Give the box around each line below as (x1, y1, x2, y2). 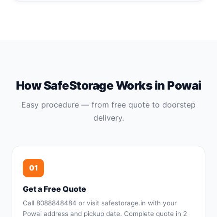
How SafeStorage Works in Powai (15, 78, 201, 93)
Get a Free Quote (23, 184, 86, 194)
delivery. (93, 113, 124, 123)
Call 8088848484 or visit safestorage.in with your (23, 199, 177, 207)
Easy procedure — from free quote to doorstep (21, 100, 196, 109)
